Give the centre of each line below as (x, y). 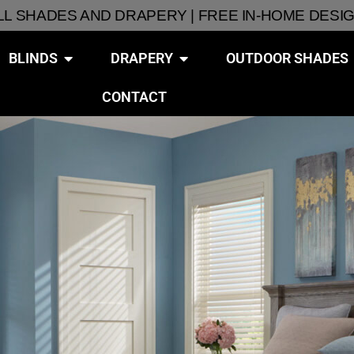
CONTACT (135, 97)
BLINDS (33, 58)
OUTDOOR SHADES (287, 58)
